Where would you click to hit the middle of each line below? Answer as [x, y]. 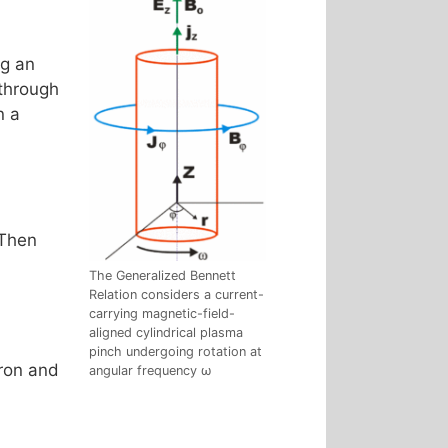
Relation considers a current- [176, 295]
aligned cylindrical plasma [166, 333]
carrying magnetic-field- [162, 314]
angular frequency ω [150, 371]
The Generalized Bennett [162, 276]
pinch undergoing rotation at [175, 352]
